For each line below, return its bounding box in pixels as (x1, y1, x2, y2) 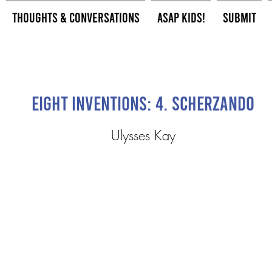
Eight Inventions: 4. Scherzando (31, 91, 254, 114)
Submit (222, 9, 256, 25)
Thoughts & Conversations (12, 9, 140, 25)
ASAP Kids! (157, 9, 205, 25)
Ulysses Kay (110, 126, 175, 144)
